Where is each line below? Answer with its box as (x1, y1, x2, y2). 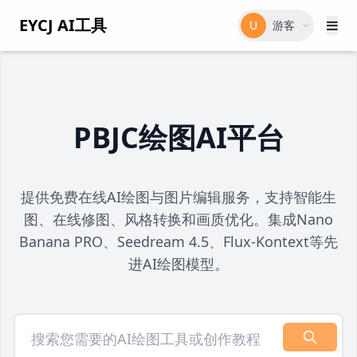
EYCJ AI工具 (19, 14, 107, 36)
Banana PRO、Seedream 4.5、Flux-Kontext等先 (19, 232, 338, 251)
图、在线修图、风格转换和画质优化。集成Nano (24, 210, 333, 229)
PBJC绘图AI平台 (73, 118, 284, 157)
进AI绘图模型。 (128, 254, 229, 273)
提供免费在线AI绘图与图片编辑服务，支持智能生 (21, 187, 336, 206)
